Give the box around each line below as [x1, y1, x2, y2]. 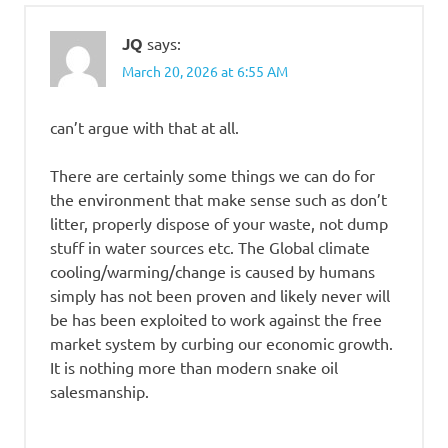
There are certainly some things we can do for [50, 164, 375, 185]
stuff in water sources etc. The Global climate [50, 236, 370, 257]
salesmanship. [50, 380, 149, 401]
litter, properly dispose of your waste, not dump [50, 212, 388, 233]
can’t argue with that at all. [50, 116, 239, 137]
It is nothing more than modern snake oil [50, 356, 338, 377]
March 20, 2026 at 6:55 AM [122, 61, 288, 80]
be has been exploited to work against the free [50, 308, 382, 329]
